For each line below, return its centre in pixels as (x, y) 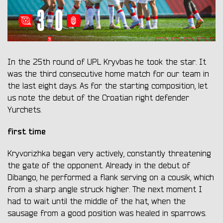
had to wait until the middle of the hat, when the (97, 202)
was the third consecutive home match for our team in (108, 74)
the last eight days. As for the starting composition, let (108, 86)
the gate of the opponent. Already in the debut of (99, 166)
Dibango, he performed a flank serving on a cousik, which (111, 178)
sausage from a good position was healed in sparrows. (107, 214)
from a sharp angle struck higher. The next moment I (105, 190)
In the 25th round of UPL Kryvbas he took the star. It (107, 62)
